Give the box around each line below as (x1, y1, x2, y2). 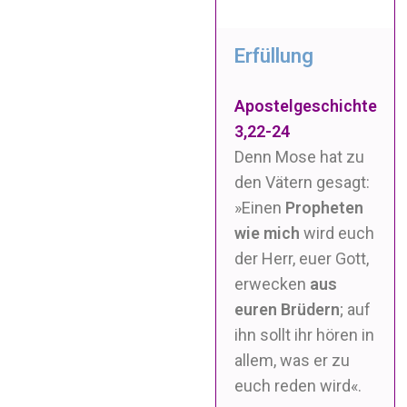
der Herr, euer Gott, (234, 248, 370, 268)
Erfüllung (234, 44, 314, 67)
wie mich (234, 223, 301, 243)
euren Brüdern (234, 299, 341, 319)
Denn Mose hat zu (234, 146, 365, 166)
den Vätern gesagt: (234, 172, 371, 192)
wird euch (300, 223, 375, 243)
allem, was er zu (234, 350, 351, 370)
